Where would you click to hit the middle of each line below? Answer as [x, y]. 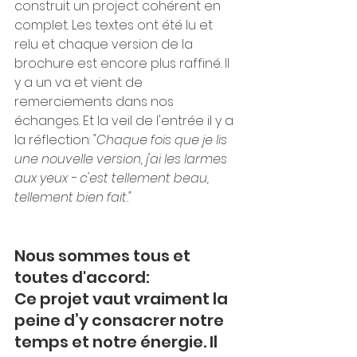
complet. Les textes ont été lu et [115, 25]
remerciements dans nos [96, 102]
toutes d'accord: [84, 278]
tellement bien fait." [75, 198]
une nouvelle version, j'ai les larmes [122, 159]
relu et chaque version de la [105, 45]
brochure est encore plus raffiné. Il [124, 64]
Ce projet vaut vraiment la [123, 299]
